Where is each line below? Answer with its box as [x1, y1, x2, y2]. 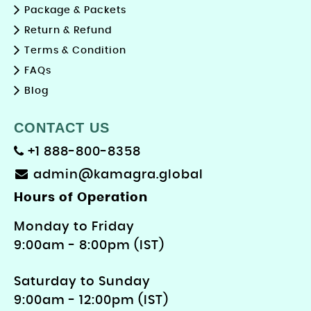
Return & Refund [24, 26, 112, 36]
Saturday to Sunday [14, 276, 151, 289]
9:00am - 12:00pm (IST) [14, 294, 169, 308]
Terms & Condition [24, 46, 126, 56]
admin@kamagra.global [33, 169, 204, 182]
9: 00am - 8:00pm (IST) [14, 239, 165, 253]
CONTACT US [14, 120, 110, 136]
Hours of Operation [14, 192, 148, 205]
